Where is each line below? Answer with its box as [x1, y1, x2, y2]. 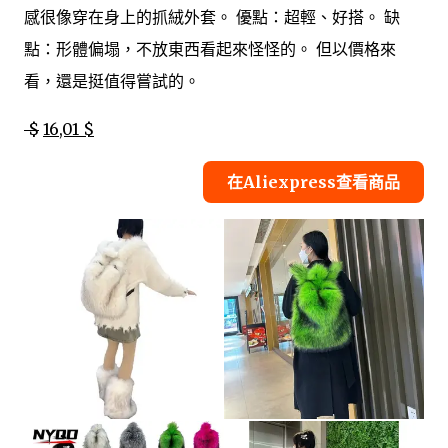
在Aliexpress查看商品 [227, 171, 400, 192]
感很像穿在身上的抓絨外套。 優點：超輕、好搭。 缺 [24, 6, 400, 27]
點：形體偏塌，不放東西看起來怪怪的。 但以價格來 [24, 38, 396, 59]
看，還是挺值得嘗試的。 [24, 70, 200, 91]
